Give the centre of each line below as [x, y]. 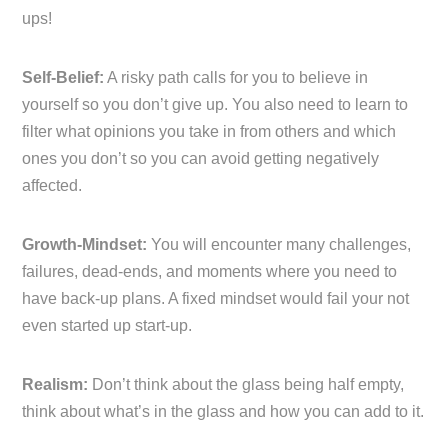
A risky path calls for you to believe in [236, 77]
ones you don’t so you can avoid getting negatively [201, 158]
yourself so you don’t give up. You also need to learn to [215, 104]
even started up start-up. [107, 325]
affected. [52, 185]
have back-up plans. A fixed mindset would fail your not [216, 298]
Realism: [55, 384]
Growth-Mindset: [85, 244]
